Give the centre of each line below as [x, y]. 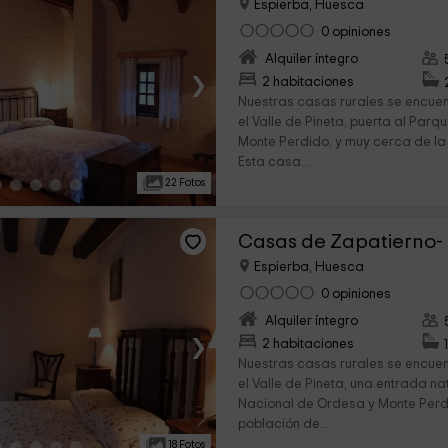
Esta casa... [274, 163]
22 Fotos [184, 182]
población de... [284, 425]
